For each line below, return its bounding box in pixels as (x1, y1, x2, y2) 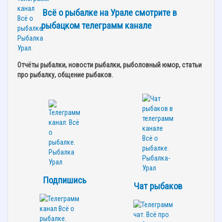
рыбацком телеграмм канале (41, 20, 152, 32)
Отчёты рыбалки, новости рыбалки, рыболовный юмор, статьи (17, 61, 202, 69)
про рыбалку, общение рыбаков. (17, 71, 113, 79)
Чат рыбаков (133, 181, 182, 192)
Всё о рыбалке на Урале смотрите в (43, 7, 177, 19)
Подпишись (42, 175, 86, 186)
